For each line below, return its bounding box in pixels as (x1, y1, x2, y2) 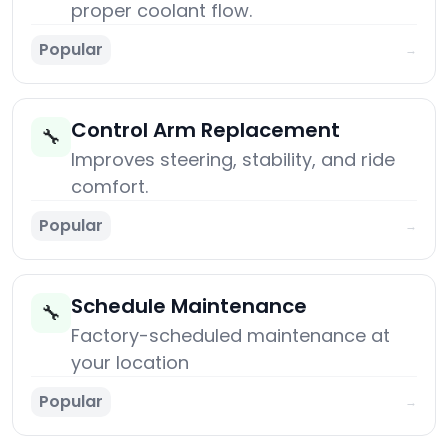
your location (71, 350, 189, 376)
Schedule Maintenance (71, 292, 307, 321)
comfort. (71, 174, 148, 200)
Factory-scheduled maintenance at (71, 323, 390, 349)
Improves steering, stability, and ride (71, 147, 395, 173)
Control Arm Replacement (71, 116, 340, 145)
